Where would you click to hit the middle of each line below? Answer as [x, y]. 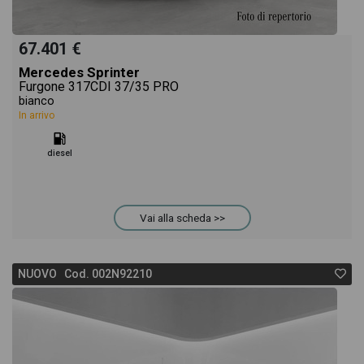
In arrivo [37, 115]
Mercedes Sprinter [79, 72]
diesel [59, 153]
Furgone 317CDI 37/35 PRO [99, 87]
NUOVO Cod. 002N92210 [85, 274]
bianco [37, 101]
